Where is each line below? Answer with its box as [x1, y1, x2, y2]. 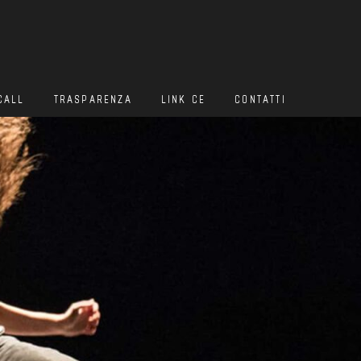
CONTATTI [234, 85, 286, 113]
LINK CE [160, 85, 206, 113]
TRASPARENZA [53, 85, 132, 113]
